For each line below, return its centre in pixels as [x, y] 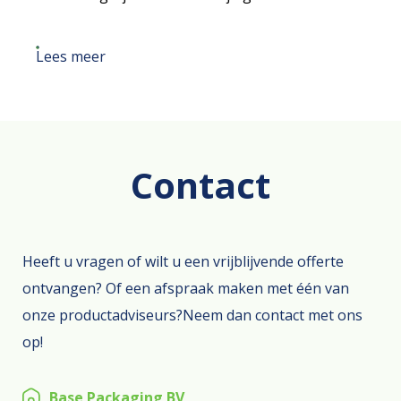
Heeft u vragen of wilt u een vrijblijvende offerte [183, 261]
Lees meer [71, 56]
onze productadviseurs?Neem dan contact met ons [192, 315]
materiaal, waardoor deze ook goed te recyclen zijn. [194, 21]
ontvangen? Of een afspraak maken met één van [186, 288]
